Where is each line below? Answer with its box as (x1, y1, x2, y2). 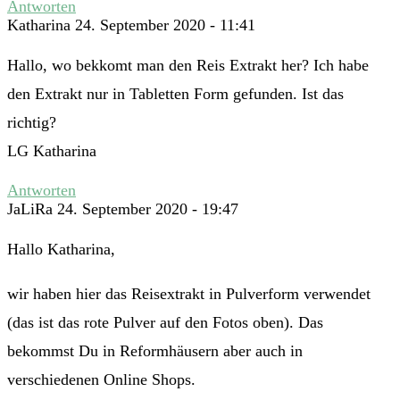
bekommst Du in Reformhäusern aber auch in (7, 342, 303, 361)
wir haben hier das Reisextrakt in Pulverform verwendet (7, 285, 371, 304)
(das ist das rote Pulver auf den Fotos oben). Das (7, 313, 323, 332)
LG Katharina (7, 142, 96, 161)
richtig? (7, 113, 56, 132)
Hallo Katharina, (7, 240, 115, 259)
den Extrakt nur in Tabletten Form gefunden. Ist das (7, 85, 344, 104)
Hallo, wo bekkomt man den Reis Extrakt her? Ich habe (7, 56, 369, 75)
